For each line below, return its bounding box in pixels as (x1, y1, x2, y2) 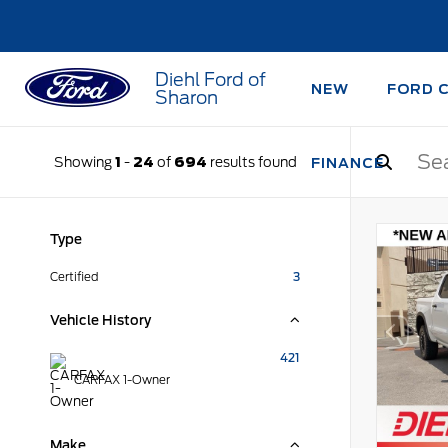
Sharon (155, 87, 218, 108)
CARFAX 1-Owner (74, 373, 171, 387)
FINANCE (311, 155, 385, 171)
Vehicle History (50, 312, 151, 328)
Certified (50, 270, 99, 284)
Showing (53, 153, 115, 170)
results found (206, 153, 297, 170)
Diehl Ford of (155, 69, 266, 90)
